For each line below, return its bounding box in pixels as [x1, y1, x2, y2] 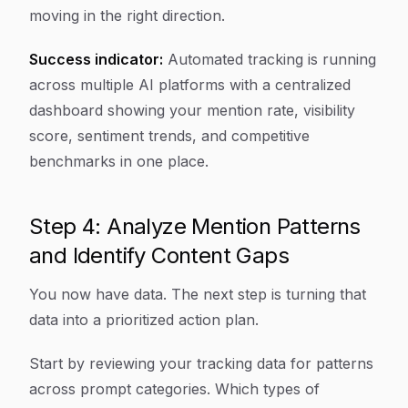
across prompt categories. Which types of [29, 380, 320, 398]
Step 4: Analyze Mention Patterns [29, 213, 361, 240]
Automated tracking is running [163, 50, 376, 68]
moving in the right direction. [29, 6, 225, 25]
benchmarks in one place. [29, 152, 209, 170]
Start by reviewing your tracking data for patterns [29, 354, 373, 372]
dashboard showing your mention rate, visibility [29, 101, 355, 119]
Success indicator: [29, 50, 163, 68]
